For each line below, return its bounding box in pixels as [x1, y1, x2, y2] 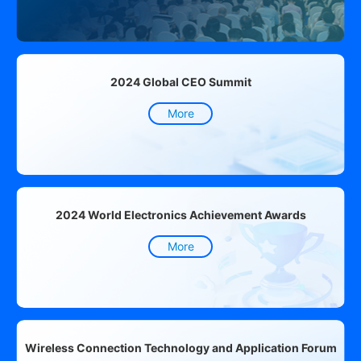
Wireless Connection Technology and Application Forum [24, 341, 337, 355]
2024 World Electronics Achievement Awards [55, 208, 306, 222]
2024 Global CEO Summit [110, 75, 251, 89]
